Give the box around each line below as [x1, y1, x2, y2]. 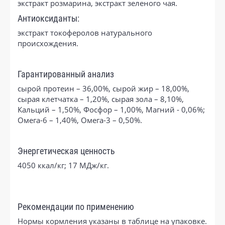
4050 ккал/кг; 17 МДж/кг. [18, 160, 109, 170]
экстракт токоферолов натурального [18, 27, 152, 38]
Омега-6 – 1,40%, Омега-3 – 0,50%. [18, 115, 142, 125]
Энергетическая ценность [18, 146, 115, 156]
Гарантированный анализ [18, 69, 114, 79]
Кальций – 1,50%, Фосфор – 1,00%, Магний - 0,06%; [18, 104, 205, 115]
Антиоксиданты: [18, 13, 79, 24]
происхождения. [18, 38, 78, 48]
